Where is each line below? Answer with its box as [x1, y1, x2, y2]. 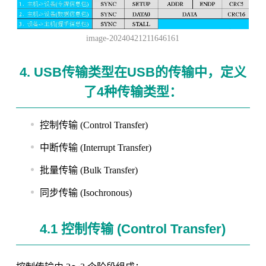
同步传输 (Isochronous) [39, 188, 132, 198]
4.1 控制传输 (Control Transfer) [40, 221, 226, 237]
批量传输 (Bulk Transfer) [39, 165, 138, 176]
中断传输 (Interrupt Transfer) [39, 142, 151, 153]
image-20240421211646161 [86, 34, 180, 43]
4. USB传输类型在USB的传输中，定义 [19, 65, 246, 80]
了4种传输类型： [83, 84, 182, 100]
